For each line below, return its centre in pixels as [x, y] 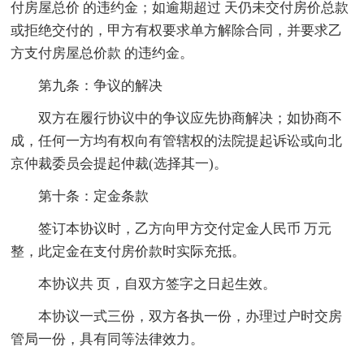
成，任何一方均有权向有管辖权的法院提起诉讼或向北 [177, 141]
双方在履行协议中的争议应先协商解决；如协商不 [191, 119]
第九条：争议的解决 [101, 86]
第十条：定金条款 [94, 197]
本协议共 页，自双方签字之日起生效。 [158, 284]
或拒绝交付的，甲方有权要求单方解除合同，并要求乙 [177, 31]
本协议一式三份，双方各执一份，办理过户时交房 [191, 317]
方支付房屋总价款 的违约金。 [102, 54]
